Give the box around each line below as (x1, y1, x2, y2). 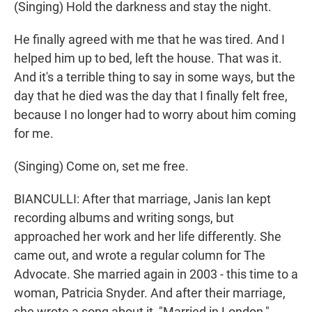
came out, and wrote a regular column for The (14, 248, 265, 263)
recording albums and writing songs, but (14, 210, 234, 226)
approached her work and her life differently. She (14, 229, 281, 244)
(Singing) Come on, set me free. (14, 159, 189, 174)
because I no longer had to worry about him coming (14, 107, 296, 123)
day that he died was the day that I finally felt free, (14, 88, 288, 104)
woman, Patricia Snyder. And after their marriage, (14, 286, 286, 301)
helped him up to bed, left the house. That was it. (14, 51, 282, 66)
